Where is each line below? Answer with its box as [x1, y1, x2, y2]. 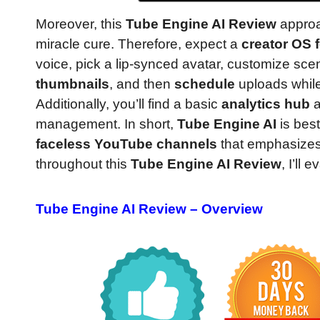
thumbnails [36, 76, 109, 92]
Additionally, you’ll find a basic [36, 96, 221, 112]
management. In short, [36, 116, 177, 132]
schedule [174, 76, 235, 92]
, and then [109, 76, 174, 92]
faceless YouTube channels [36, 136, 217, 152]
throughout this [36, 156, 131, 172]
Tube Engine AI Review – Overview [36, 201, 263, 216]
